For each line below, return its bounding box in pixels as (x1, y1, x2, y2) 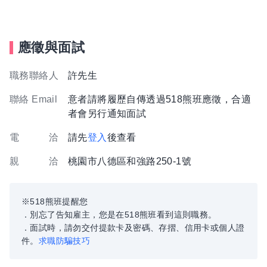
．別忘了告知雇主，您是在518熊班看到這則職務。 (21, 210, 217, 219)
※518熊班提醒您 (21, 197, 88, 206)
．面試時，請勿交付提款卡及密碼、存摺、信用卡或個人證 (21, 223, 245, 232)
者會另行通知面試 (68, 108, 147, 119)
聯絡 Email (10, 94, 58, 104)
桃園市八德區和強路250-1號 (68, 156, 191, 166)
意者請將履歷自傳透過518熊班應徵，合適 (68, 94, 251, 104)
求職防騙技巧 (38, 236, 91, 246)
